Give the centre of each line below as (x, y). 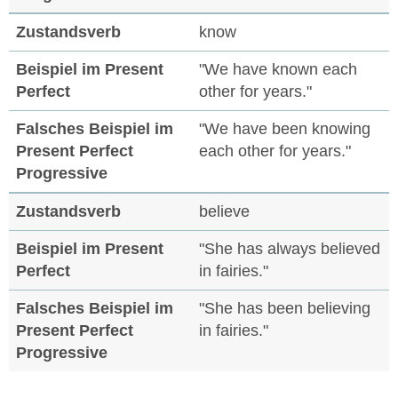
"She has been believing (285, 309)
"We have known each (278, 70)
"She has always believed (290, 249)
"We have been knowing (285, 129)
